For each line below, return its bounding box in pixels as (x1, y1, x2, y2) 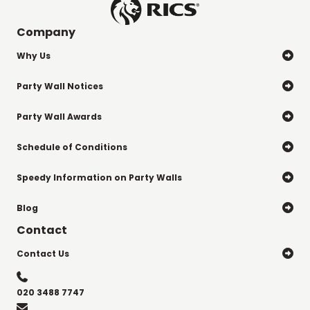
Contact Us (17, 247, 69, 259)
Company (17, 24, 75, 41)
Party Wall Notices (17, 80, 103, 92)
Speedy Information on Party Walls (17, 171, 182, 183)
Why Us (17, 49, 51, 62)
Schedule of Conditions (17, 140, 127, 153)
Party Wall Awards (17, 110, 102, 122)
